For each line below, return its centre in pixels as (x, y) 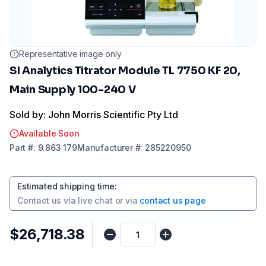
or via (126, 200)
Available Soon (49, 133)
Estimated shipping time (66, 186)
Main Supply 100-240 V (73, 90)
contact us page (173, 200)
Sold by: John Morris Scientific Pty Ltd (94, 115)
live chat (95, 200)
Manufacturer (105, 148)
